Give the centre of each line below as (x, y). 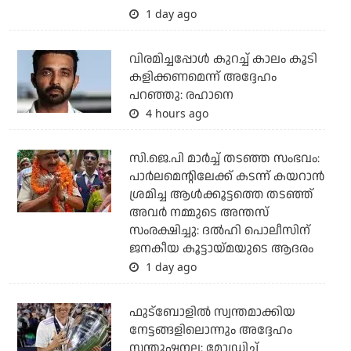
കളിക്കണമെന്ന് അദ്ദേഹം (203, 78)
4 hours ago (175, 114)
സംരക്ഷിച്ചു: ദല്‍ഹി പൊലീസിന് (219, 231)
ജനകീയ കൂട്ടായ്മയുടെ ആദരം (221, 249)
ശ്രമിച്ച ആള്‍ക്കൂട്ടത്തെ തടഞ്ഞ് (221, 195)
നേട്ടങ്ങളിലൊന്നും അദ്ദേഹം (210, 331)
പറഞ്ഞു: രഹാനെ (181, 96)
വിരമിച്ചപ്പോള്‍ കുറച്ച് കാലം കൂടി (223, 60)
